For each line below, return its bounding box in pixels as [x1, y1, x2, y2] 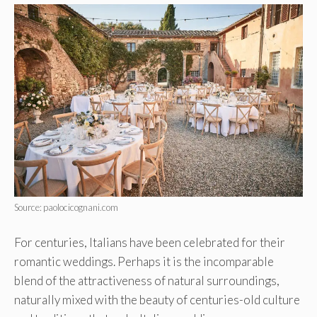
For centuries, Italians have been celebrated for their [14, 234, 285, 250]
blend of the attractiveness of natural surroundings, [14, 272, 279, 288]
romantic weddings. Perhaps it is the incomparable [14, 253, 274, 269]
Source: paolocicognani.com [14, 202, 118, 214]
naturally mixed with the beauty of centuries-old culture [14, 292, 300, 307]
